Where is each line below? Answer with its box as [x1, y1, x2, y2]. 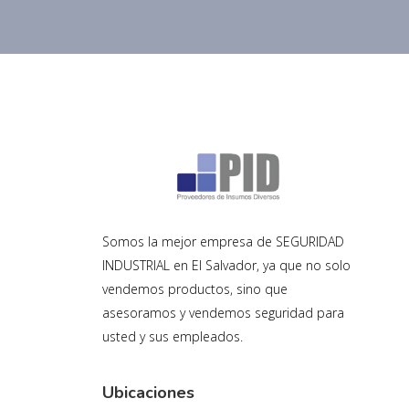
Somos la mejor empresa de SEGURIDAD [102, 233, 344, 251]
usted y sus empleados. [102, 328, 243, 346]
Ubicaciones [102, 382, 194, 404]
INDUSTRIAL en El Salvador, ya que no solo [102, 257, 351, 275]
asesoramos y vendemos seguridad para [102, 304, 344, 322]
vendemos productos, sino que [102, 280, 288, 299]
